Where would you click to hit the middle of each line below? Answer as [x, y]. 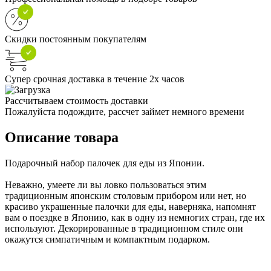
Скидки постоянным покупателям [76, 39]
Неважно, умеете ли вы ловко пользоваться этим [106, 184]
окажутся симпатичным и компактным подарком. [107, 239]
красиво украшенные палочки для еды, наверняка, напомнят [130, 206]
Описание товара [62, 137]
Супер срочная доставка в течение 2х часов [95, 79]
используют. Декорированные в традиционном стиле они [124, 228]
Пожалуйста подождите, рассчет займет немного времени [125, 111]
